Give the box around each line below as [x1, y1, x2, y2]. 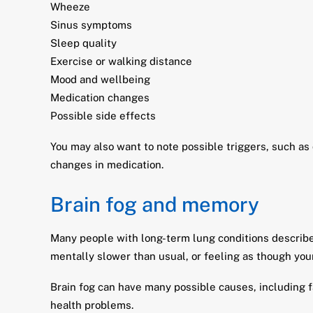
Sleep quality [50, 37, 117, 49]
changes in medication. [50, 159, 163, 170]
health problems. [50, 299, 133, 311]
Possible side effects [50, 110, 156, 122]
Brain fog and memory [50, 192, 259, 217]
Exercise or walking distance [50, 55, 192, 67]
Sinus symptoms [50, 19, 132, 31]
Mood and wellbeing [50, 73, 150, 85]
